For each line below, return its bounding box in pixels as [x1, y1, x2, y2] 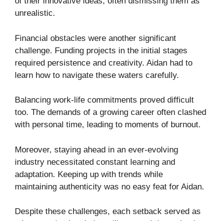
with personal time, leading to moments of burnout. [15, 120, 201, 130]
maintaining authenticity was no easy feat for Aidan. [15, 182, 204, 191]
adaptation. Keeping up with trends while [15, 169, 163, 179]
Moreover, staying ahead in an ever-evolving [15, 145, 178, 154]
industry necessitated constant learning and [15, 157, 175, 167]
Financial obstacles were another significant [15, 33, 176, 43]
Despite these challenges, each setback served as [15, 207, 201, 217]
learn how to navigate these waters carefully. [15, 70, 179, 80]
